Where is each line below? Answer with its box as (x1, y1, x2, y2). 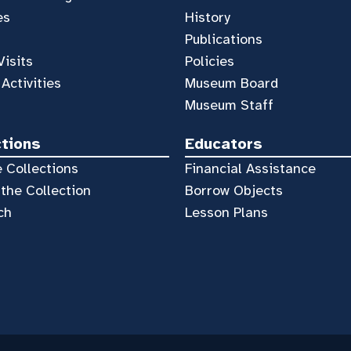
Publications (184, 30, 262, 48)
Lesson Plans (184, 204, 268, 221)
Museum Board (184, 74, 278, 92)
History (184, 8, 230, 26)
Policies (184, 52, 234, 70)
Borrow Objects (184, 182, 283, 199)
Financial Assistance (184, 160, 316, 177)
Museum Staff (184, 96, 273, 114)
